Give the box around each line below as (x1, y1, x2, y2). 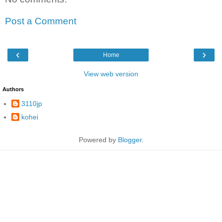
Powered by (78, 135, 118, 144)
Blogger (117, 135, 142, 144)
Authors (2, 86, 24, 93)
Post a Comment (5, 15, 76, 26)
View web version (84, 70, 138, 78)
